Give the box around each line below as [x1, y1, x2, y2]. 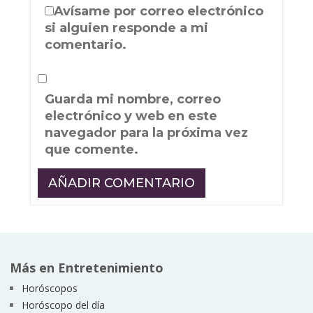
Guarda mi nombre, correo [45, 92, 221, 108]
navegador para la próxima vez [45, 125, 249, 141]
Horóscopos [21, 281, 78, 295]
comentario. [45, 37, 127, 53]
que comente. [45, 142, 139, 158]
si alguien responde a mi [45, 20, 209, 36]
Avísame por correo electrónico [54, 3, 264, 20]
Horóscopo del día [21, 298, 105, 312]
